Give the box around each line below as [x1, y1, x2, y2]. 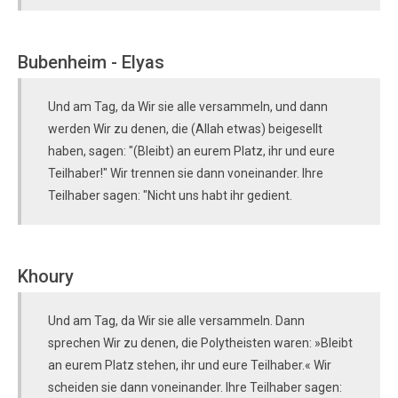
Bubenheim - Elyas [18, 52, 164, 73]
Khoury [18, 266, 74, 287]
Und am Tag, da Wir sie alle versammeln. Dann [48, 314, 305, 328]
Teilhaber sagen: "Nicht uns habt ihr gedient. [48, 188, 292, 203]
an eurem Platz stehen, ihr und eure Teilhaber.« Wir [48, 358, 331, 372]
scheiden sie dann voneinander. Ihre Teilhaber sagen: [48, 380, 342, 394]
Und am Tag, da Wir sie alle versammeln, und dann [48, 99, 328, 114]
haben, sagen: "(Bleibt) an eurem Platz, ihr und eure [48, 144, 335, 158]
